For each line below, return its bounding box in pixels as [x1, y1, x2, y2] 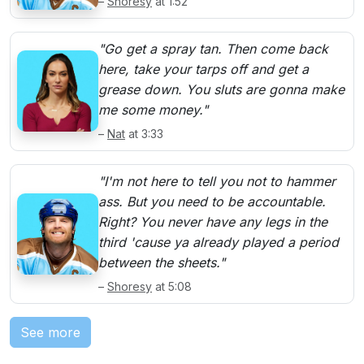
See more [20, 323, 80, 340]
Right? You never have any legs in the [98, 213, 327, 230]
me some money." [98, 101, 208, 118]
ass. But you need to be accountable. [98, 193, 326, 210]
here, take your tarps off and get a [98, 60, 309, 77]
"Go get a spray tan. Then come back [98, 40, 328, 57]
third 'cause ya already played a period [98, 233, 339, 250]
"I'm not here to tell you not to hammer [98, 172, 336, 189]
